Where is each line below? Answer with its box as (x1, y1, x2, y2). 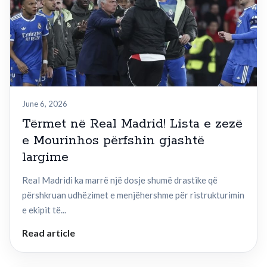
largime (22, 149, 69, 166)
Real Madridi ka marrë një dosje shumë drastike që (22, 175, 218, 186)
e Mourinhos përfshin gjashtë (22, 132, 204, 150)
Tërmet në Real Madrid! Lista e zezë (22, 116, 243, 133)
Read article (22, 227, 75, 239)
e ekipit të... (22, 204, 66, 216)
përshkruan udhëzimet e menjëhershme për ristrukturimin (22, 190, 244, 201)
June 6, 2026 (22, 99, 67, 109)
